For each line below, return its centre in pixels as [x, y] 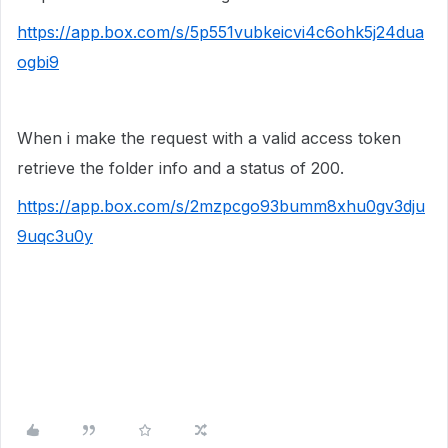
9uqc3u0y [55, 236]
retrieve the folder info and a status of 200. [180, 168]
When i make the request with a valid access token [209, 138]
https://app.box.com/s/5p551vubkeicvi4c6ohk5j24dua [220, 32]
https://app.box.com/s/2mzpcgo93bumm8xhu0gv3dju [221, 206]
